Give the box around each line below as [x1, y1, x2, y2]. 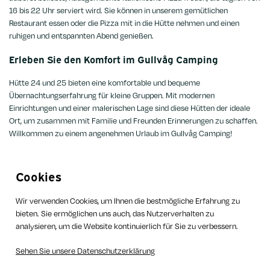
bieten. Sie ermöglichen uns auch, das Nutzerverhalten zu [16, 209, 214, 218]
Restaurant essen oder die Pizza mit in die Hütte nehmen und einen [9, 17, 239, 28]
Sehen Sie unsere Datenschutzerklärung [16, 246, 155, 256]
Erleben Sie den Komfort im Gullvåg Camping [9, 52, 218, 66]
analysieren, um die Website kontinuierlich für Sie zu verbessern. [16, 221, 238, 231]
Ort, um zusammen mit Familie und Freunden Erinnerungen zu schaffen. [9, 115, 258, 125]
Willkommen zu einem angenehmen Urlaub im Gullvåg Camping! [9, 128, 232, 138]
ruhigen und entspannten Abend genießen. [9, 30, 154, 40]
